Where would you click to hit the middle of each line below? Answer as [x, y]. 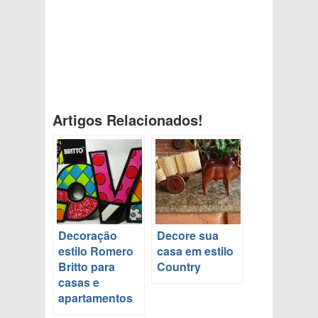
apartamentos [95, 298]
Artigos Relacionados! [128, 120]
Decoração [88, 236]
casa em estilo [195, 251]
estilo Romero [96, 251]
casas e [79, 283]
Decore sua [188, 236]
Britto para [87, 267]
